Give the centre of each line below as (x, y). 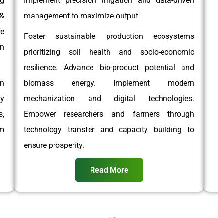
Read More (109, 170)
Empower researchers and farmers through (109, 114)
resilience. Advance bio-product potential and (109, 67)
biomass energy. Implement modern (109, 83)
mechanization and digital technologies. (109, 98)
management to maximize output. (82, 16)
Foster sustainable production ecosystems (109, 36)
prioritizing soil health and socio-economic (109, 52)
